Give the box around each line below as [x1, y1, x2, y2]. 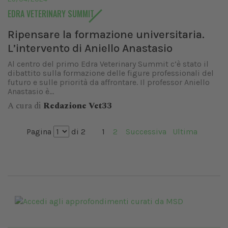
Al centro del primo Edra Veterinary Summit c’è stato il [8, 59, 209, 69]
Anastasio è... [8, 87, 54, 96]
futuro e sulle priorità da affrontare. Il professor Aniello [8, 77, 210, 87]
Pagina [26, 127, 53, 136]
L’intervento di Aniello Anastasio [8, 41, 173, 55]
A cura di [8, 100, 43, 112]
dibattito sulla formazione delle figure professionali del [8, 68, 214, 78]
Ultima [173, 127, 197, 136]
